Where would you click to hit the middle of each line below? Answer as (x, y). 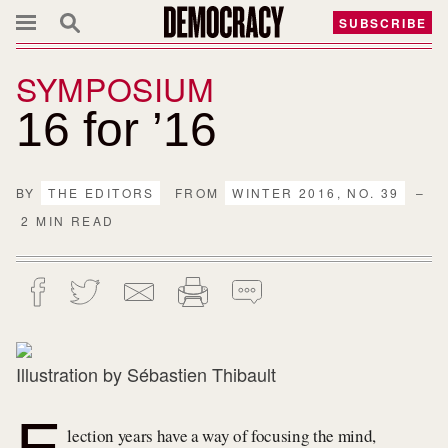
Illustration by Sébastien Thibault (146, 374)
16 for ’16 (116, 130)
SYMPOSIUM (115, 88)
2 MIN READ (65, 221)
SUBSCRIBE (383, 22)
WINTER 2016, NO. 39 (316, 193)
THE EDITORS (101, 193)
